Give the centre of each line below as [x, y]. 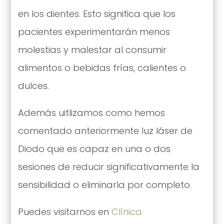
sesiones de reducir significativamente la [108, 166]
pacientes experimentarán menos [94, 31]
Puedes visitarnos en [64, 211]
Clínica [126, 211]
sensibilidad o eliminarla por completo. [106, 184]
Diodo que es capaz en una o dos [94, 148]
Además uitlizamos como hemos [91, 112]
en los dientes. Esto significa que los [96, 13]
